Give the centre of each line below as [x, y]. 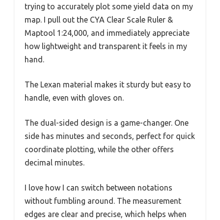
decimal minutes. [55, 162]
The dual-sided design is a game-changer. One [107, 123]
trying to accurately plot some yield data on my [109, 6]
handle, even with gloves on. [74, 97]
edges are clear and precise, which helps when [106, 214]
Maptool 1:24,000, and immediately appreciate [107, 33]
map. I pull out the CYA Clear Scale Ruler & [99, 19]
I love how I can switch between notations [98, 187]
